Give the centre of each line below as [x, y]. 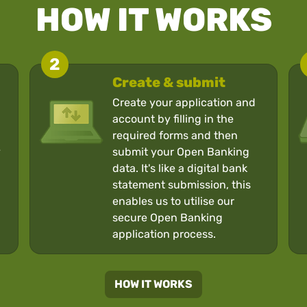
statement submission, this [182, 184]
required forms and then [175, 135]
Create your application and [184, 102]
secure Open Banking [168, 217]
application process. [164, 234]
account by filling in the [173, 119]
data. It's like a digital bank [180, 168]
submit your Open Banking [181, 151]
